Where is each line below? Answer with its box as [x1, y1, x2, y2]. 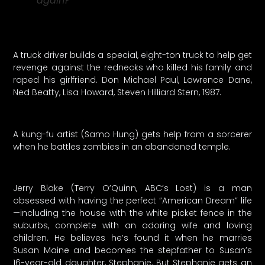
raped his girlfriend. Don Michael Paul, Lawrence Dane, [13, 74, 252, 86]
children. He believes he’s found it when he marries [13, 232, 252, 244]
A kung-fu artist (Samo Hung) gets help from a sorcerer [13, 128, 252, 140]
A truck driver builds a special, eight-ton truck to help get [13, 49, 252, 62]
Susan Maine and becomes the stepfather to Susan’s [13, 244, 252, 257]
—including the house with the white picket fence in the [13, 207, 252, 219]
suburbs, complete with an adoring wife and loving [13, 219, 252, 232]
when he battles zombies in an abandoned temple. [13, 140, 231, 153]
